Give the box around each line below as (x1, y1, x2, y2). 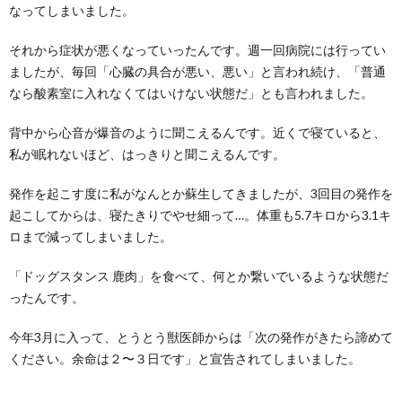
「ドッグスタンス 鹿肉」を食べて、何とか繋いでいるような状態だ (9, 267, 389, 284)
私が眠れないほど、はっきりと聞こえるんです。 (9, 145, 285, 162)
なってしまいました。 (9, 2, 135, 18)
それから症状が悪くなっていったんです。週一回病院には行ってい (9, 41, 386, 57)
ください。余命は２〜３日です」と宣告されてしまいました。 (9, 350, 361, 366)
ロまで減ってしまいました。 (9, 228, 172, 244)
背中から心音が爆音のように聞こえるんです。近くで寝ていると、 (9, 124, 386, 140)
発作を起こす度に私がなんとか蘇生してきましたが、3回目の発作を (9, 185, 393, 201)
